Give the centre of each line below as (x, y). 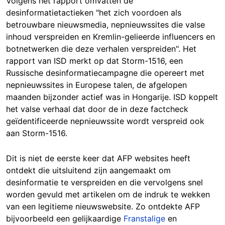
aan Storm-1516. (38, 133)
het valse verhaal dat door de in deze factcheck (97, 109)
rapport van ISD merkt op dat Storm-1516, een (94, 61)
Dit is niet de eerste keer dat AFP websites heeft (98, 158)
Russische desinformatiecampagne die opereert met (105, 73)
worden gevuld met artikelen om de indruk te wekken (108, 194)
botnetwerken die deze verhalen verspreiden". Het (101, 48)
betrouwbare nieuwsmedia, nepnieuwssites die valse (105, 24)
